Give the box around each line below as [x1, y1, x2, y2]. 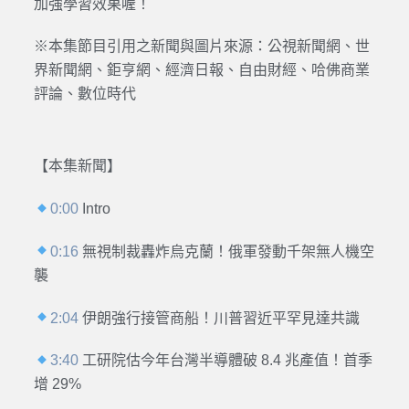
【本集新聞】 [33, 158, 121, 174]
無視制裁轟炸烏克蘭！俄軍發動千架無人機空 [79, 243, 375, 259]
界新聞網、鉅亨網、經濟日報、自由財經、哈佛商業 [33, 62, 370, 79]
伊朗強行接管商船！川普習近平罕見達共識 [79, 309, 361, 326]
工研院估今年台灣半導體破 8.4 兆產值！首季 [79, 352, 373, 369]
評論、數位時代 [33, 86, 136, 102]
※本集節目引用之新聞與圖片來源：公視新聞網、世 [33, 38, 370, 55]
